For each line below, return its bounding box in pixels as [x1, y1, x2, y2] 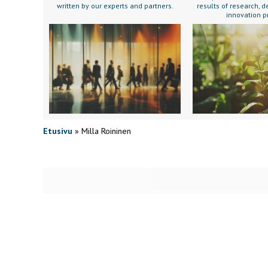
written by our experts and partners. [56, 1, 173, 10]
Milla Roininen [81, 126, 131, 136]
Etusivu [43, 126, 72, 136]
